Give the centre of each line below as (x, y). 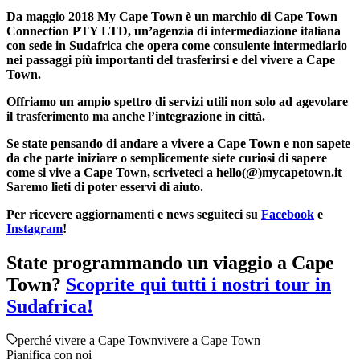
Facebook (288, 215)
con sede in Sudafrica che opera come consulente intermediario (177, 46)
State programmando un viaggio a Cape (170, 263)
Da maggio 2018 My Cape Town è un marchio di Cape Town (172, 17)
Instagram (35, 229)
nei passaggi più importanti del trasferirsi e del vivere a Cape (171, 60)
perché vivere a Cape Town (88, 341)
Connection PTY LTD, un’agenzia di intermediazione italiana (174, 31)
